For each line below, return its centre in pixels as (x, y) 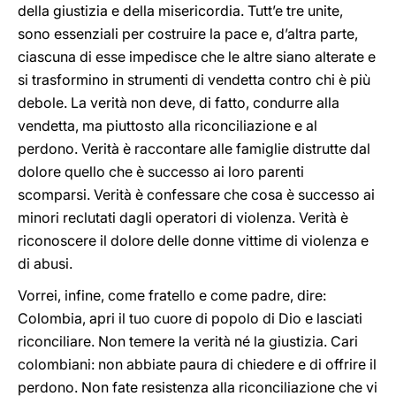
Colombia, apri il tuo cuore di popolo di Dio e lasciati (190, 318)
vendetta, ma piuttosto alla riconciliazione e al (168, 126)
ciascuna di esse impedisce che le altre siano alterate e (197, 57)
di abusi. (45, 263)
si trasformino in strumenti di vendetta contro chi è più (194, 80)
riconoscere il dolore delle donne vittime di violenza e (193, 240)
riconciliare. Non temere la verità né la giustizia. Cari (188, 341)
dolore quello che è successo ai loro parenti (161, 171)
